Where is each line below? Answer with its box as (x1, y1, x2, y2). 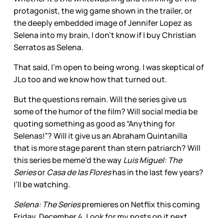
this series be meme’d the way (14, 154, 123, 165)
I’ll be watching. (14, 179, 72, 190)
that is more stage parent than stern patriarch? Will (14, 142, 200, 153)
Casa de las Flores (47, 166, 111, 178)
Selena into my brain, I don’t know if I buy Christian (14, 29, 196, 40)
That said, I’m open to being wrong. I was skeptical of (14, 61, 204, 73)
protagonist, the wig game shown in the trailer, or (14, 5, 192, 16)
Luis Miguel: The (123, 154, 182, 165)
